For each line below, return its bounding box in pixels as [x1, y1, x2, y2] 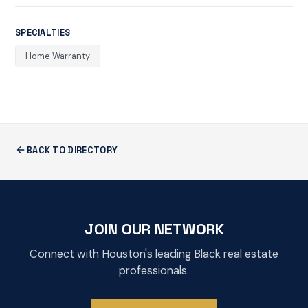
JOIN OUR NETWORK [84, 219, 224, 239]
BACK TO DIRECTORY [25, 144, 118, 156]
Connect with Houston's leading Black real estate [30, 246, 278, 261]
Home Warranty [25, 50, 90, 63]
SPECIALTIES [14, 26, 71, 38]
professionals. [119, 263, 189, 278]
